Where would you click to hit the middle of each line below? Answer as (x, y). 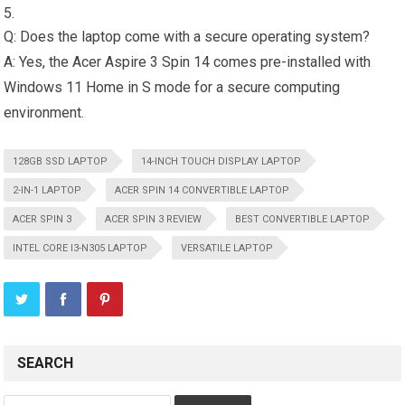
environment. (44, 113)
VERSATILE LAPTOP (227, 248)
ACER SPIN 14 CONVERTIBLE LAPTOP (202, 190)
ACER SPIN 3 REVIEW (154, 219)
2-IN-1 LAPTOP (47, 190)
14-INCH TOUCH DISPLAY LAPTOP (221, 161)
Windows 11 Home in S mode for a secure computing (172, 87)
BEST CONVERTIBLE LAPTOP (303, 219)
